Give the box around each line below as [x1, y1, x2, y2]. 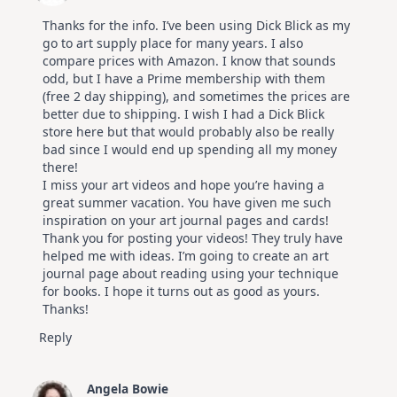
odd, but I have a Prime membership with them [43, 69, 325, 87]
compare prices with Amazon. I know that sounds [43, 51, 336, 69]
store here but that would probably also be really [43, 122, 334, 140]
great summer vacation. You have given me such [43, 193, 331, 211]
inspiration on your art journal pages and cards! [43, 211, 329, 229]
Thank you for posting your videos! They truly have [43, 229, 343, 246]
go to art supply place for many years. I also [43, 34, 303, 51]
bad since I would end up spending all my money [43, 140, 337, 158]
